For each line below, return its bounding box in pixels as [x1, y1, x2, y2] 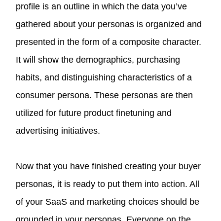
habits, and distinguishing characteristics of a [16, 72, 192, 82]
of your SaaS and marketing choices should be [16, 196, 200, 207]
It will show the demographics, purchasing [16, 54, 181, 65]
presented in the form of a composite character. [16, 37, 202, 47]
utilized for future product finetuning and [16, 108, 172, 118]
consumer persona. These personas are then [16, 90, 193, 100]
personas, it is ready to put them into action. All [16, 179, 200, 189]
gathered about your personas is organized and [16, 19, 202, 29]
